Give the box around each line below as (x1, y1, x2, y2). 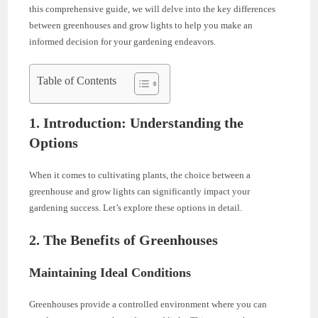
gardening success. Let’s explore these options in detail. (29, 202, 243, 213)
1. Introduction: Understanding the (29, 115, 244, 131)
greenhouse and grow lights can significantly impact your (29, 186, 251, 197)
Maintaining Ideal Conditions (29, 265, 192, 280)
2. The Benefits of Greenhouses (29, 232, 219, 248)
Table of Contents (37, 75, 117, 87)
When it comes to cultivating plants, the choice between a (29, 170, 251, 180)
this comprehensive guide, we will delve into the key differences (29, 4, 276, 14)
